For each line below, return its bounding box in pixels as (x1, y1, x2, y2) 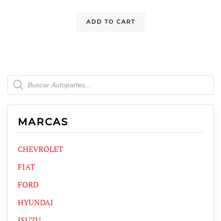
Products (7, 73, 38, 84)
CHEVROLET (18, 144, 63, 155)
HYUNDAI (18, 197, 53, 208)
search (7, 81, 29, 92)
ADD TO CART (86, 18, 135, 26)
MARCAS (18, 116, 68, 128)
